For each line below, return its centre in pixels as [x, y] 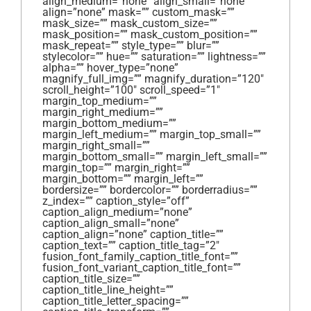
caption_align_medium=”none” [117, 212]
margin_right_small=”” [96, 146]
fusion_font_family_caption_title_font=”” [140, 257]
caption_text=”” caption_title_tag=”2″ [131, 246]
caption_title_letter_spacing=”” [116, 301]
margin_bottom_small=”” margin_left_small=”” [155, 157]
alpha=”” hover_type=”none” [110, 68]
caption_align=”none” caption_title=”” [133, 235]
